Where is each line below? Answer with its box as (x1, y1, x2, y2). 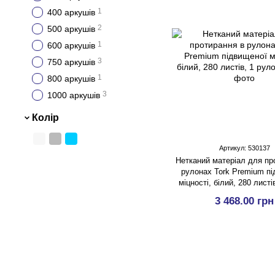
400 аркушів (47, 7, 95, 17)
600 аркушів (47, 41, 95, 50)
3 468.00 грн (215, 195, 274, 207)
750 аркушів (47, 57, 95, 67)
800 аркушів (47, 74, 95, 83)
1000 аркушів (47, 90, 100, 100)
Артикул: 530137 (219, 144, 270, 152)
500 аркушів (47, 24, 95, 34)
